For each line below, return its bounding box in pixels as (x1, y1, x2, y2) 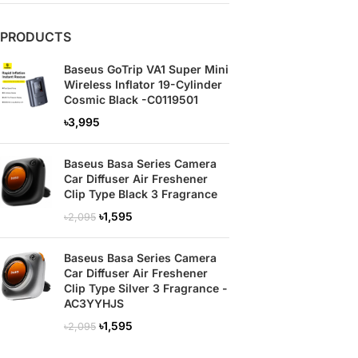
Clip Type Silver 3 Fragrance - (64, 281, 228, 295)
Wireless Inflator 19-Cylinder (64, 78, 222, 91)
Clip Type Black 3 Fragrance (64, 187, 217, 201)
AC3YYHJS (64, 296, 124, 310)
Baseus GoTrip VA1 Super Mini (64, 62, 229, 76)
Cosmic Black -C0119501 (64, 93, 198, 106)
